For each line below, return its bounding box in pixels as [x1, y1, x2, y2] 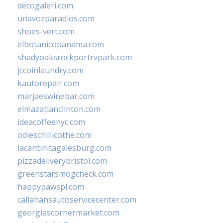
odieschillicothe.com [17, 129, 92, 141]
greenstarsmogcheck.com [17, 168, 113, 180]
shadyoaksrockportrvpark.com [17, 52, 132, 63]
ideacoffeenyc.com [17, 116, 85, 128]
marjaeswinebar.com [17, 91, 95, 102]
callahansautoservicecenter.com [17, 194, 136, 206]
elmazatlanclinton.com [17, 104, 101, 115]
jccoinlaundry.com [17, 65, 84, 76]
